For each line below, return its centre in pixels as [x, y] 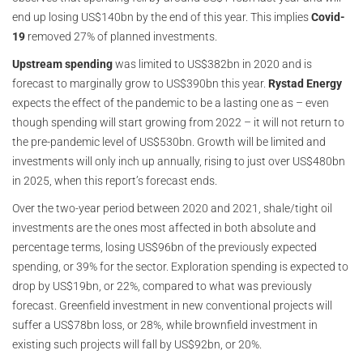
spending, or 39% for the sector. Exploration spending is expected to [180, 267]
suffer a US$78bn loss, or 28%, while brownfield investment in [165, 325]
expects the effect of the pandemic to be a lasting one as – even [171, 103]
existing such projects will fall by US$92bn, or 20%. [137, 344]
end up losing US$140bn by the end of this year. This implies [162, 17]
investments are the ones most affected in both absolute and [164, 228]
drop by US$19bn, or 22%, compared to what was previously [162, 286]
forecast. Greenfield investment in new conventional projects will [172, 305]
